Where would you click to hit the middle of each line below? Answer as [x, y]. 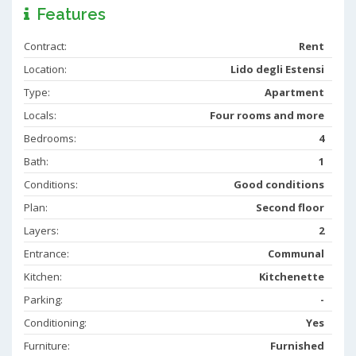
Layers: [43, 230]
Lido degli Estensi [277, 69]
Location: [46, 69]
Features [69, 14]
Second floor [290, 207]
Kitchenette [292, 276]
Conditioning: [56, 322]
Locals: [41, 115]
